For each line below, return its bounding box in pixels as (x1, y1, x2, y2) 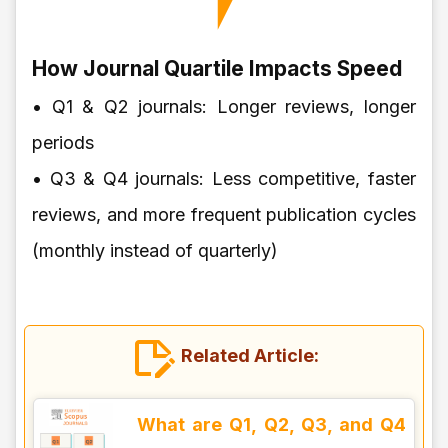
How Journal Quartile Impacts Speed (32, 55, 402, 81)
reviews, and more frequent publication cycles (32, 203, 416, 225)
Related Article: (181, 344, 319, 366)
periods (32, 131, 94, 153)
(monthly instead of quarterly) (32, 239, 278, 261)
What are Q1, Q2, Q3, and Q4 (137, 413, 406, 435)
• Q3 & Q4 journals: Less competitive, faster (32, 167, 416, 189)
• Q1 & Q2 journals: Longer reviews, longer (32, 95, 416, 117)
